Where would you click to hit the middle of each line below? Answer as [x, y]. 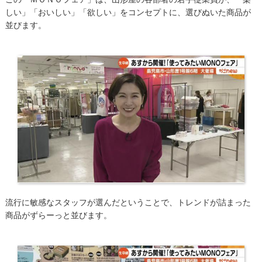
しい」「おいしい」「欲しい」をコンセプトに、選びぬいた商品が [128, 11]
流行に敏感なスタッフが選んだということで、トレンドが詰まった [128, 201]
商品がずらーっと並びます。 [58, 214]
